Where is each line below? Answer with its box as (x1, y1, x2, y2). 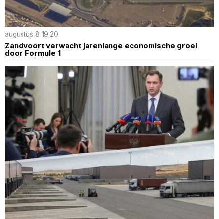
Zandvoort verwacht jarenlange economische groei (5, 41, 197, 51)
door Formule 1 (5, 48, 61, 58)
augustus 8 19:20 (5, 30, 58, 39)
